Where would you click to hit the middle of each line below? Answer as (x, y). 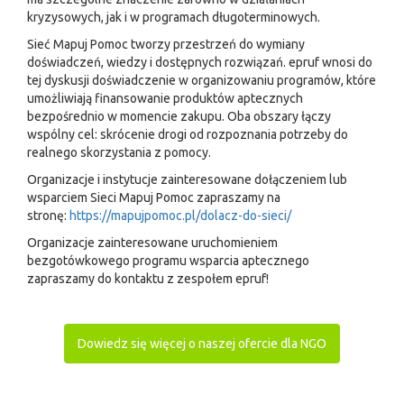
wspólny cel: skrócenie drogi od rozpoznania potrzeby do (188, 134)
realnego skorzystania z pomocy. (119, 152)
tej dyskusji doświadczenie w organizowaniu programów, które (202, 80)
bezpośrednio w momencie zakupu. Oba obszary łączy (179, 116)
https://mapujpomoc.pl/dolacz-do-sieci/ (180, 216)
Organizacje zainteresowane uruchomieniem (152, 243)
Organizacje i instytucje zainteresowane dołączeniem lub (187, 179)
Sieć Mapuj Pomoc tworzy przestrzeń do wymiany (166, 44)
